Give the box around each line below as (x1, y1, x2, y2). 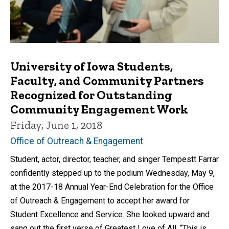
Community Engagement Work (10, 101, 188, 117)
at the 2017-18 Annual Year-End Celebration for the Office (10, 181, 214, 192)
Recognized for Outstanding (10, 87, 172, 102)
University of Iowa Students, (10, 58, 173, 74)
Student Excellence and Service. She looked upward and (10, 209, 210, 219)
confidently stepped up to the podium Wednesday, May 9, (10, 168, 215, 178)
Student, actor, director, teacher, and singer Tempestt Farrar (10, 154, 219, 164)
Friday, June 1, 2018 (10, 118, 102, 131)
